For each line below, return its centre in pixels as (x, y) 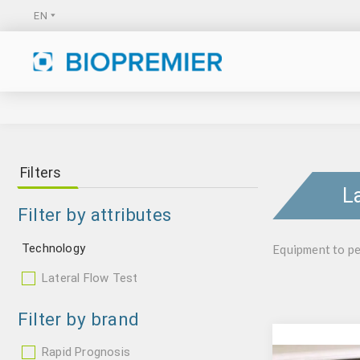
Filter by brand (78, 319)
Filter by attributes (94, 215)
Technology (53, 248)
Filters (41, 172)
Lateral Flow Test (90, 278)
